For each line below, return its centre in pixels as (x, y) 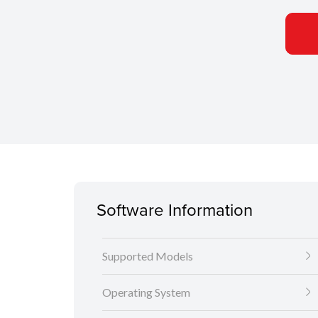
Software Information (175, 210)
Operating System (146, 292)
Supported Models (148, 256)
